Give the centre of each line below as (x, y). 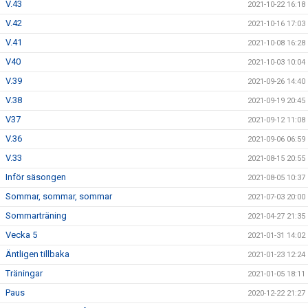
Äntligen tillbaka (37, 254)
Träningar (24, 273)
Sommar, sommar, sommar (59, 196)
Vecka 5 (21, 235)
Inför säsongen (36, 177)
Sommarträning (36, 216)
